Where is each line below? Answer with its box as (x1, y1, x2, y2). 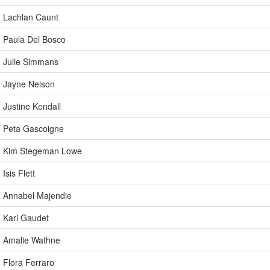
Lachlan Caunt (3, 11, 58, 23)
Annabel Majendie (3, 189, 72, 201)
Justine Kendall (3, 100, 61, 112)
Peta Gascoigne (3, 122, 64, 134)
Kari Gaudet (3, 212, 49, 224)
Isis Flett (3, 167, 35, 179)
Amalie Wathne (3, 234, 60, 246)
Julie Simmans (3, 55, 58, 67)
